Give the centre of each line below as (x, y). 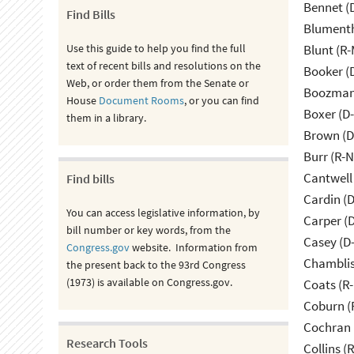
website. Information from (193, 247)
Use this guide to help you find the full (156, 48)
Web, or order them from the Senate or (157, 83)
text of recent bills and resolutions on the (163, 66)
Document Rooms (141, 100)
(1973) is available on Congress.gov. (149, 282)
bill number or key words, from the (148, 230)
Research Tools (107, 343)
